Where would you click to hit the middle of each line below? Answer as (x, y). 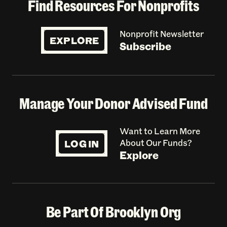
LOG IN (82, 143)
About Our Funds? (156, 143)
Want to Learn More (160, 131)
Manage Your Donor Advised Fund (113, 103)
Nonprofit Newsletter (161, 34)
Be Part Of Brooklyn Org (113, 211)
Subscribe (145, 46)
